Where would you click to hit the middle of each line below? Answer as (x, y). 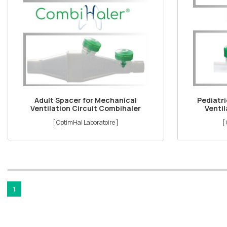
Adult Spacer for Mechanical (86, 100)
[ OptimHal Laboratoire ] (86, 123)
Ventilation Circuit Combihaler (86, 108)
